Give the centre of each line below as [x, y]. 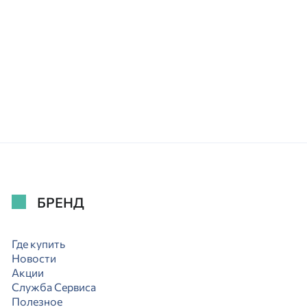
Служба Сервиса [53, 287]
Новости [34, 258]
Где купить [38, 244]
